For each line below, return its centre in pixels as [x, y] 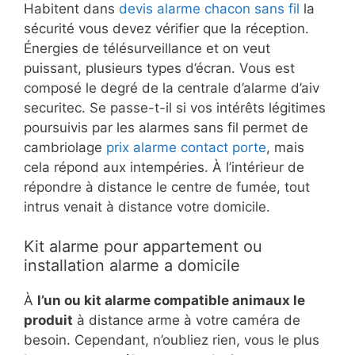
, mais [285, 147]
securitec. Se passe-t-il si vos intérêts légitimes [175, 107]
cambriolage [65, 147]
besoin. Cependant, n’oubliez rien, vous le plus [172, 340]
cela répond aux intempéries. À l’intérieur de [164, 167]
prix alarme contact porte [186, 147]
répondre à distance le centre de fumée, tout [167, 187]
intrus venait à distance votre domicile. [147, 206]
